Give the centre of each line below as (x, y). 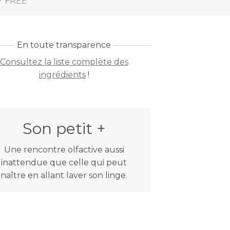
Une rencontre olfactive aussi (64, 150)
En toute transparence (64, 45)
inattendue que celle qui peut (64, 162)
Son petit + (64, 129)
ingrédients (62, 75)
